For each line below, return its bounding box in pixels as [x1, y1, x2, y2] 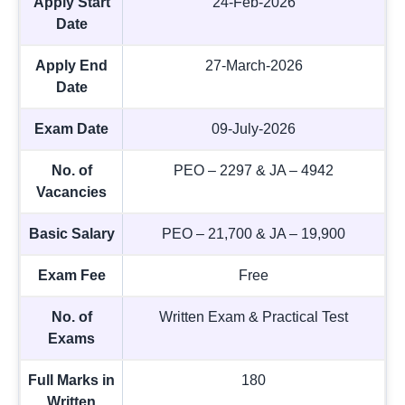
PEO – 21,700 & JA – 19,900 [162, 225, 345, 241]
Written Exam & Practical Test [159, 308, 348, 325]
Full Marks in [28, 372, 115, 388]
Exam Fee [37, 267, 106, 283]
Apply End [35, 57, 108, 73]
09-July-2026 [212, 120, 296, 137]
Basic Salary [28, 225, 115, 241]
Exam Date [34, 120, 108, 137]
